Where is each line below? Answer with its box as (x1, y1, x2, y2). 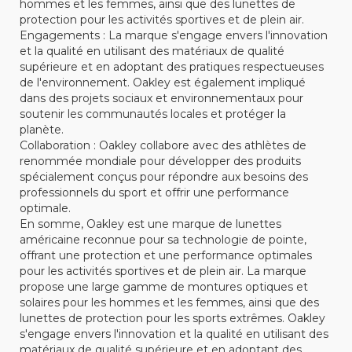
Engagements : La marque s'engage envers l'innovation (20, 27, 328, 42)
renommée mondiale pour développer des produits (20, 153, 301, 168)
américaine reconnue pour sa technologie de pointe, (20, 232, 306, 247)
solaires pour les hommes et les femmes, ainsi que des (20, 295, 319, 310)
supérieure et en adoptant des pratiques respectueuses (20, 59, 324, 74)
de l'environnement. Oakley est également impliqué (20, 75, 306, 90)
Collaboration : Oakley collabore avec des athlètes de (20, 137, 306, 152)
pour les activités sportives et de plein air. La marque (20, 263, 306, 278)
